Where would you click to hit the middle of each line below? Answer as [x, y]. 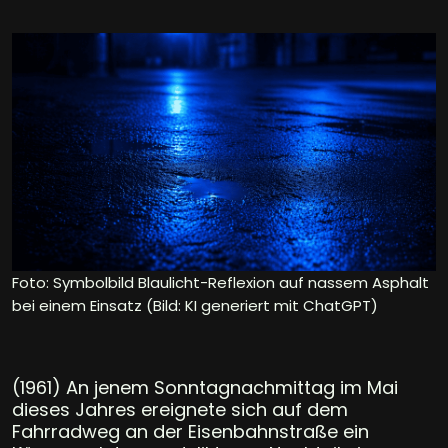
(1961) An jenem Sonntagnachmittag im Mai [205, 387]
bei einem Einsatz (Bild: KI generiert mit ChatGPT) [195, 305]
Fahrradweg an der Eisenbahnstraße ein [190, 431]
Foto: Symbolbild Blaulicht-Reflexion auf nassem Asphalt [220, 282]
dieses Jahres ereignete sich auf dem [180, 409]
